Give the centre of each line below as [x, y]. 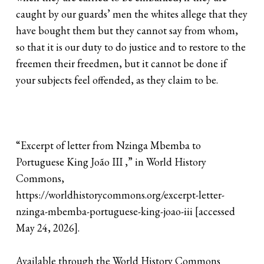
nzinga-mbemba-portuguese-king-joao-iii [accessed [126, 212]
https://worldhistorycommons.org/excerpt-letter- [121, 195]
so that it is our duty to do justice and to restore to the [131, 47]
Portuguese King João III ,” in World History [111, 162]
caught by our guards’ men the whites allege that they [132, 14]
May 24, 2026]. [49, 228]
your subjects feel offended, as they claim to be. [117, 80]
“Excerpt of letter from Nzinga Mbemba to [109, 146]
